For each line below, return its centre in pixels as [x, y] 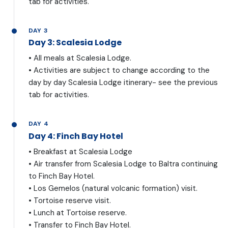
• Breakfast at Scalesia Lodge [80, 151]
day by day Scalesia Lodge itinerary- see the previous [123, 83]
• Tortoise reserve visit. [70, 200]
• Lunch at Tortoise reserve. [78, 212]
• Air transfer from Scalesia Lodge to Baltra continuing [123, 164]
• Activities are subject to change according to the [119, 70]
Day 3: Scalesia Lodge [75, 43]
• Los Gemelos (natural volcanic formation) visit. [113, 188]
